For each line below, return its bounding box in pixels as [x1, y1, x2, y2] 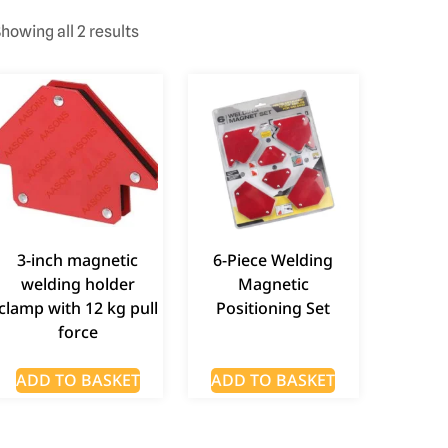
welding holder [20, 272, 135, 295]
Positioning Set [216, 296, 331, 319]
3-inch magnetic [17, 248, 139, 271]
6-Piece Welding [213, 248, 334, 271]
